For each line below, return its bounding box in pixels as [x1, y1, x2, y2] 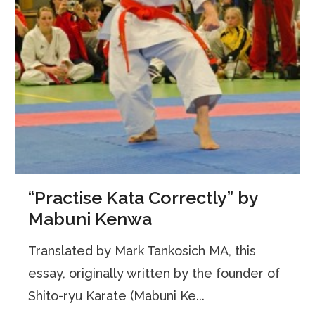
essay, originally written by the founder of [28, 265, 281, 281]
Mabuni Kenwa [28, 207, 153, 229]
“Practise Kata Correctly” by [28, 186, 259, 208]
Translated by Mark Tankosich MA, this [28, 243, 257, 258]
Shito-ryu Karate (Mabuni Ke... [28, 288, 205, 303]
